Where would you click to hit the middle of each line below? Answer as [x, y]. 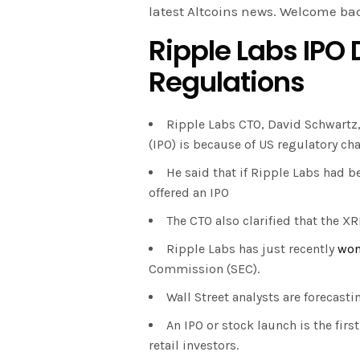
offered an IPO [189, 193]
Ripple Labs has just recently [252, 249]
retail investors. [194, 346]
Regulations [227, 82]
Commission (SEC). [204, 269]
